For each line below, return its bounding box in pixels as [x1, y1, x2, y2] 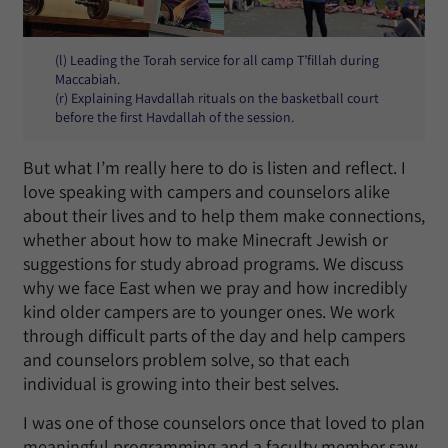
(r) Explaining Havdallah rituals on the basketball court [55, 88, 379, 107]
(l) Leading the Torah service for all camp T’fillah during [55, 50, 379, 69]
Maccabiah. [55, 69, 120, 88]
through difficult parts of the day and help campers [23, 323, 405, 347]
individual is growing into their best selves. [23, 371, 339, 395]
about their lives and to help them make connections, [23, 203, 425, 227]
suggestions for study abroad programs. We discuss [23, 251, 403, 275]
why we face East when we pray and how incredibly [23, 275, 407, 299]
